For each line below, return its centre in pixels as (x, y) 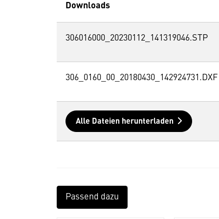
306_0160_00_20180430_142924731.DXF (141, 77)
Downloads (88, 6)
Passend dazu (92, 197)
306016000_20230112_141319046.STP (136, 38)
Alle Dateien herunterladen (124, 121)
